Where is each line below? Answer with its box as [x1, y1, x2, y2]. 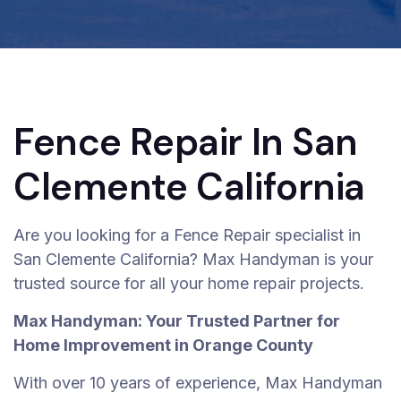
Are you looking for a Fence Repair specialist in [13, 226, 361, 244]
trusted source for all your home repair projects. [13, 274, 369, 293]
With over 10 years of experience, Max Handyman [13, 373, 382, 392]
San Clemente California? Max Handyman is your [13, 250, 373, 269]
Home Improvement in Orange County [13, 336, 313, 354]
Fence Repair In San [13, 117, 359, 166]
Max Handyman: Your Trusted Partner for [13, 311, 340, 330]
